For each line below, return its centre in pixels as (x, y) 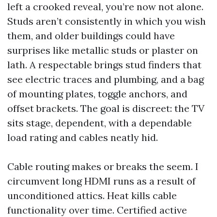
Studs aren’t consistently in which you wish (107, 21)
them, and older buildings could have (91, 36)
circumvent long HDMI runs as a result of (101, 181)
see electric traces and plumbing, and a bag (106, 79)
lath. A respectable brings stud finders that (104, 65)
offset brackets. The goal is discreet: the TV (106, 108)
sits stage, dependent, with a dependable (100, 123)
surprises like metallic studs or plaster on (103, 50)
